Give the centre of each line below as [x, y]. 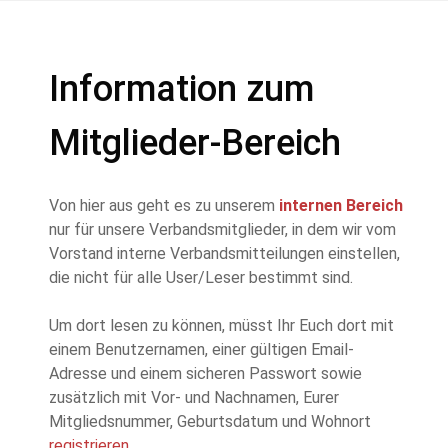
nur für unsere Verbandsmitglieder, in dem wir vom [222, 230]
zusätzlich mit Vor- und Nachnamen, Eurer [194, 398]
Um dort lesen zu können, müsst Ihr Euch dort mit [221, 326]
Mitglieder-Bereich [195, 143]
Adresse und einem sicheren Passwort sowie [205, 374]
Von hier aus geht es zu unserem [164, 206]
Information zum [181, 89]
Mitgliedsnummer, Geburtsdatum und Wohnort [210, 422]
